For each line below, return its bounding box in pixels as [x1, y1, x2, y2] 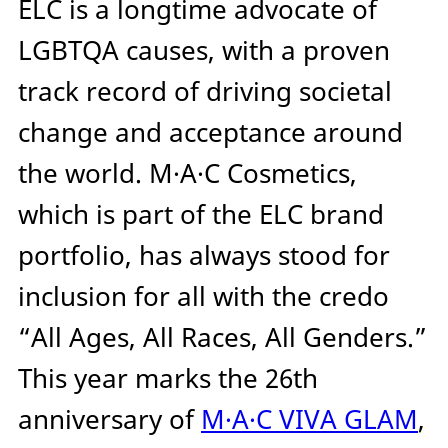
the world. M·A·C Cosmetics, [18, 156, 357, 192]
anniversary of [18, 402, 201, 438]
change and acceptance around [18, 115, 403, 151]
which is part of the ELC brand [18, 197, 384, 233]
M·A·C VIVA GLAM [201, 402, 418, 438]
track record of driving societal [18, 74, 392, 110]
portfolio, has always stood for [18, 238, 390, 274]
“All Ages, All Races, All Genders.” [18, 320, 427, 356]
